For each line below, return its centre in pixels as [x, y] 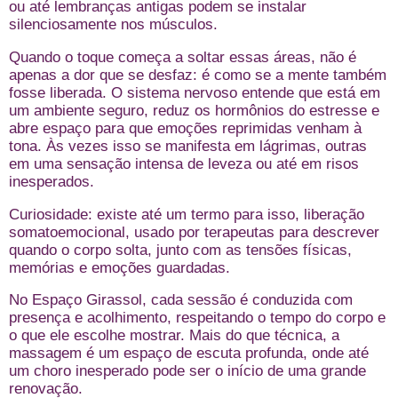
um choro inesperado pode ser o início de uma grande [187, 371]
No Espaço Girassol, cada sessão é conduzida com [181, 300]
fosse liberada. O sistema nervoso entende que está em [195, 92]
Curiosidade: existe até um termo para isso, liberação [187, 214]
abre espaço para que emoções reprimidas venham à [185, 128]
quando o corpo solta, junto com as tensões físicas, [180, 250]
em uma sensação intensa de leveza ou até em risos [184, 163]
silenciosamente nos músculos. [113, 24]
